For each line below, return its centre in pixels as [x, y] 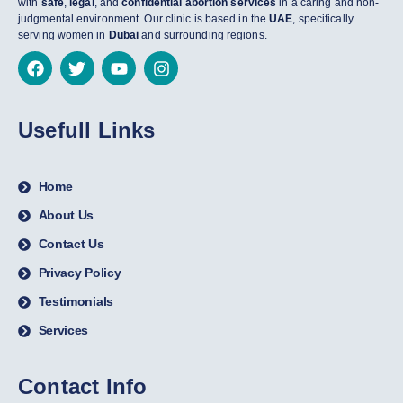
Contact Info [83, 387]
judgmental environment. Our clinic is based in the [144, 19]
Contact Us [71, 244]
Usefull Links [87, 130]
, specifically [323, 19]
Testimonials [76, 302]
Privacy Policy [80, 273]
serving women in [63, 36]
